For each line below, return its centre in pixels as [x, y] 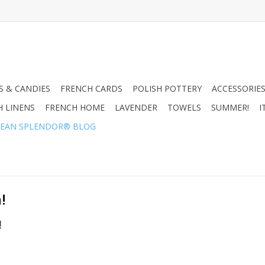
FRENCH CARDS [91, 88]
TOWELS [184, 107]
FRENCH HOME [75, 107]
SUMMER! [230, 107]
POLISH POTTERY [167, 88]
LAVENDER [136, 107]
